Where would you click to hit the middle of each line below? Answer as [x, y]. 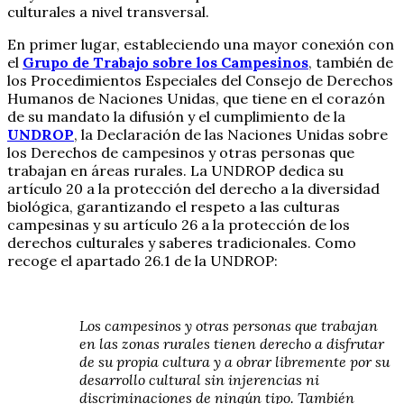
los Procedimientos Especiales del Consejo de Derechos [200, 80]
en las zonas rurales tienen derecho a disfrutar [232, 343]
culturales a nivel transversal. [108, 11]
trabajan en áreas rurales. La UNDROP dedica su [175, 170]
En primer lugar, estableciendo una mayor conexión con [201, 44]
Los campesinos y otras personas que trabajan [229, 325]
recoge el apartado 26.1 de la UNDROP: [142, 260]
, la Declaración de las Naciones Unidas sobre [231, 134]
